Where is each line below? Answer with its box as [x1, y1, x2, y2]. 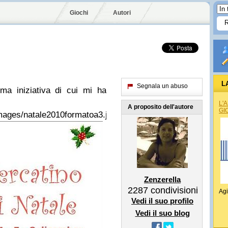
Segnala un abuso [137, 82, 188, 90]
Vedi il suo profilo [131, 196, 193, 205]
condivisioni [148, 185, 198, 195]
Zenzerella [144, 175, 181, 184]
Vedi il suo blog [135, 209, 190, 217]
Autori [113, 9, 131, 16]
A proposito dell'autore [128, 103, 193, 110]
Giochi [70, 9, 88, 16]
